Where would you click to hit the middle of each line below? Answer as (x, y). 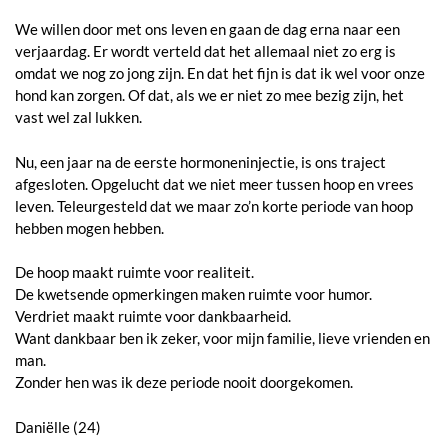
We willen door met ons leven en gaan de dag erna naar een (207, 29)
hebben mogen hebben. (89, 227)
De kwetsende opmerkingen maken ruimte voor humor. (193, 294)
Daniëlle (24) (58, 426)
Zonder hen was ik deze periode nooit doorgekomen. (184, 382)
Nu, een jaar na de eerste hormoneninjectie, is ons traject (200, 161)
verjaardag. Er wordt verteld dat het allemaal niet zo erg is (205, 51)
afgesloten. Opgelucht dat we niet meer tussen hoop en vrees (214, 183)
